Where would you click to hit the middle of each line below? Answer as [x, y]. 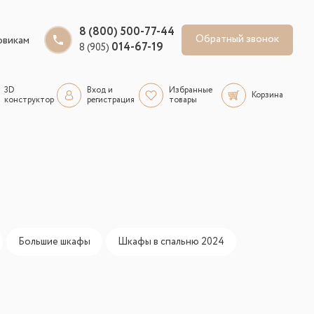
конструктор [29, 100]
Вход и [100, 90]
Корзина [267, 95]
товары [183, 100]
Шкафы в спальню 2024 [171, 242]
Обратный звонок [237, 40]
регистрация [110, 100]
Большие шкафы [54, 242]
